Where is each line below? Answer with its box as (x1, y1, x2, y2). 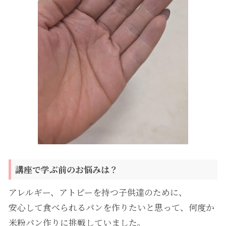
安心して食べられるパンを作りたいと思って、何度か (8, 201, 214, 213)
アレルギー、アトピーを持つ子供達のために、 (8, 186, 187, 198)
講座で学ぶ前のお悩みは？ (15, 163, 118, 176)
